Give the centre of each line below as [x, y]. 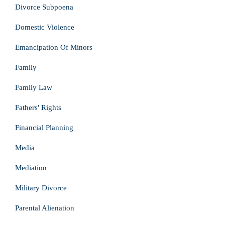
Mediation [31, 168]
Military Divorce [41, 188]
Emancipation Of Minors [54, 47]
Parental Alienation [45, 208]
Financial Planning [44, 128]
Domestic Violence [45, 27]
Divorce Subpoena [44, 7]
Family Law [34, 87]
